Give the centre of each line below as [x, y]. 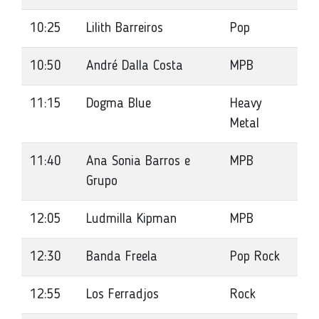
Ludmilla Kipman [131, 219]
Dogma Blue [119, 104]
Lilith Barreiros [125, 28]
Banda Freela [122, 257]
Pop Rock [255, 257]
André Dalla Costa [135, 66]
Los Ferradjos [122, 295]
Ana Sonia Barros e [138, 162]
